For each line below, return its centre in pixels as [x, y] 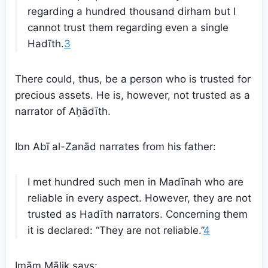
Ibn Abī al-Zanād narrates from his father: [115, 147]
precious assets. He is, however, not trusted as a [133, 95]
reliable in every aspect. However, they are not [139, 198]
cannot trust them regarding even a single [128, 28]
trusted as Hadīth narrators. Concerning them [138, 214]
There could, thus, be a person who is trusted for [133, 79]
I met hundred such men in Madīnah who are [135, 182]
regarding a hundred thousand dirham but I [132, 11]
